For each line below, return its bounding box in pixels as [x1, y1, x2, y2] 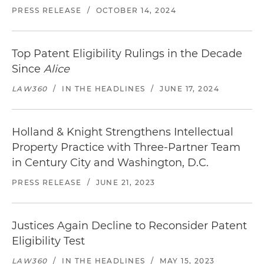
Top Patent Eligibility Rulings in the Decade [12, 47, 242, 60]
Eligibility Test [12, 235, 85, 247]
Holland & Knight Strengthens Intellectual [12, 126, 233, 138]
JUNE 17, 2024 [160, 84, 220, 93]
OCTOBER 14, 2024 [95, 6, 177, 15]
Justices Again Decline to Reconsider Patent [12, 219, 247, 232]
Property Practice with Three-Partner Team [12, 141, 240, 154]
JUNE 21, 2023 [95, 178, 156, 187]
